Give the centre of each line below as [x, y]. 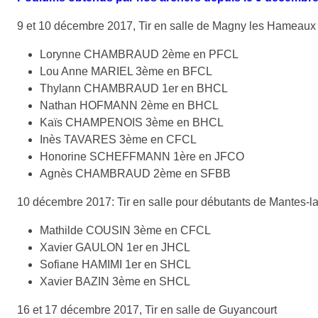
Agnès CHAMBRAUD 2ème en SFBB [135, 173]
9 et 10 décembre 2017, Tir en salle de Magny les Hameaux [166, 26]
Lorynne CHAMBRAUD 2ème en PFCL [139, 54]
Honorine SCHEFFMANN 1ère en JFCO [142, 156]
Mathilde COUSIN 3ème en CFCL [125, 230]
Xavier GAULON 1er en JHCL [115, 247]
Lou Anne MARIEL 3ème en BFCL [126, 71]
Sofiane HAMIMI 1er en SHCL [115, 264]
